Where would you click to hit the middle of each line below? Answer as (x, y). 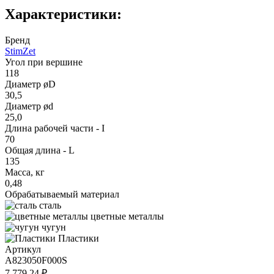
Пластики (79, 238)
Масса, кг (25, 172)
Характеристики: (63, 14)
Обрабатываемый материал (62, 194)
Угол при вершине (44, 62)
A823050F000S (36, 260)
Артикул (23, 249)
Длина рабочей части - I (55, 128)
